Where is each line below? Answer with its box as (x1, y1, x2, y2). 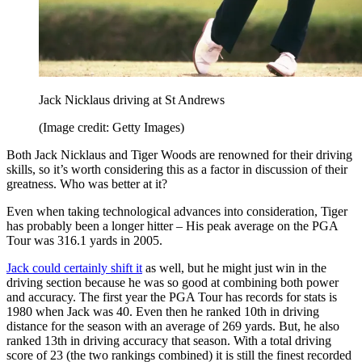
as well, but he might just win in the (142, 261, 326, 276)
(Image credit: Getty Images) (39, 120, 184, 135)
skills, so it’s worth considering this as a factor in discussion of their (6, 162, 347, 177)
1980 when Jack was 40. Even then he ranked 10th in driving (6, 305, 319, 319)
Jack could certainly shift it (6, 261, 142, 276)
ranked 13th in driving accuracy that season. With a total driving (6, 334, 331, 348)
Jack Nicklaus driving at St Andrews (39, 93, 225, 107)
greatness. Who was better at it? (6, 177, 167, 192)
